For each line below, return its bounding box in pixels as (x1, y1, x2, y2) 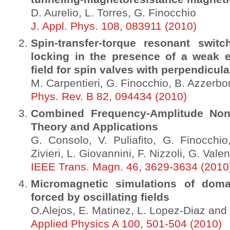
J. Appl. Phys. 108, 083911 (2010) (31, 20, 197, 32)
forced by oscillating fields (31, 191, 169, 203)
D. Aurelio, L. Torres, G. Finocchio (31, 7, 196, 19)
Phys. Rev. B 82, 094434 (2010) (31, 90, 187, 103)
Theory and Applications (31, 121, 158, 133)
